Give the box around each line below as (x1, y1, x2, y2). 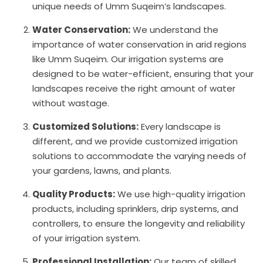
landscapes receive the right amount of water (32, 82, 235, 95)
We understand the (130, 23, 218, 36)
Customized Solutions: (32, 120, 139, 133)
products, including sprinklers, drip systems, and (32, 203, 238, 215)
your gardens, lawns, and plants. (32, 164, 171, 177)
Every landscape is (139, 120, 221, 133)
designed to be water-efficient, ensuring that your (32, 68, 254, 80)
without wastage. (32, 97, 109, 110)
